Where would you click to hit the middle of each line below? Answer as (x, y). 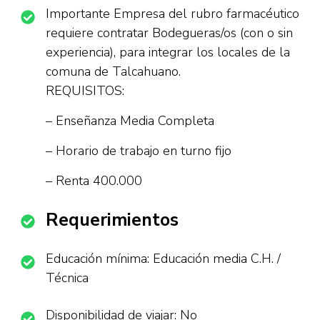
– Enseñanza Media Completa (130, 121)
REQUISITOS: (85, 91)
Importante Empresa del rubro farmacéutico (172, 14)
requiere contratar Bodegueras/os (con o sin (169, 33)
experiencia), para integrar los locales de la (168, 52)
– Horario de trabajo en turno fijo (139, 151)
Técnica (67, 278)
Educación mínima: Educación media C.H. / (163, 259)
